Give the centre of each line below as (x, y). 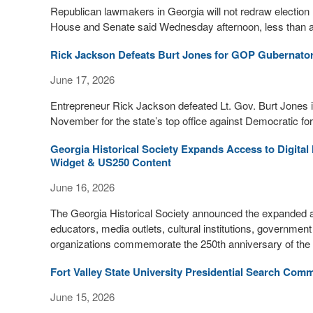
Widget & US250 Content (111, 162)
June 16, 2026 (82, 187)
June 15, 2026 (82, 297)
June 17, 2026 (82, 79)
